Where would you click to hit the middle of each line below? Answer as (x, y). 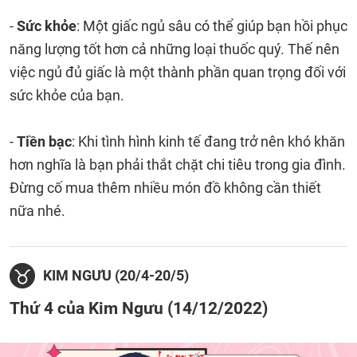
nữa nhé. (37, 211)
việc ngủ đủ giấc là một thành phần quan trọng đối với (178, 72)
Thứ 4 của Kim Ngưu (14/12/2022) (139, 308)
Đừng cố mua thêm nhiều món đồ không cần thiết (165, 188)
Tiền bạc (44, 141)
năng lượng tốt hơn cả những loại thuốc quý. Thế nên (175, 49)
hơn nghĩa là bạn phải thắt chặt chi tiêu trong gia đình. (178, 165)
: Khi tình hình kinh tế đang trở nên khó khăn (208, 141)
